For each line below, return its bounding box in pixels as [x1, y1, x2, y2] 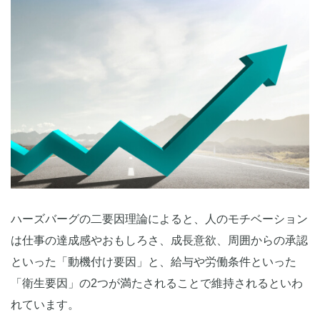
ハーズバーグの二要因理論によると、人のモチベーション [11, 213, 308, 226]
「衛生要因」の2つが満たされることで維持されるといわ [11, 277, 303, 290]
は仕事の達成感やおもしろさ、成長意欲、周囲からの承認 [11, 234, 308, 247]
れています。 [11, 299, 79, 311]
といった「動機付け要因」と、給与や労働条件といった [11, 256, 296, 269]
